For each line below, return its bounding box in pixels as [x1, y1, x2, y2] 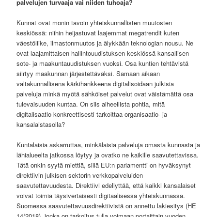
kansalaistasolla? [16, 119, 65, 129]
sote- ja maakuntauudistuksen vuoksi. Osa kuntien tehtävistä [16, 58, 189, 68]
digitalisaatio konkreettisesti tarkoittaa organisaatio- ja [16, 109, 168, 119]
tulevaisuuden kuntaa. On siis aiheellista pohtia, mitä [16, 99, 165, 108]
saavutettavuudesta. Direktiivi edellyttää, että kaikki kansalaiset [16, 180, 196, 190]
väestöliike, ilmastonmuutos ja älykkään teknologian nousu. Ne [16, 38, 194, 47]
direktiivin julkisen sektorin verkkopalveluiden [16, 170, 143, 180]
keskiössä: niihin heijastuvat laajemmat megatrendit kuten [16, 28, 180, 37]
